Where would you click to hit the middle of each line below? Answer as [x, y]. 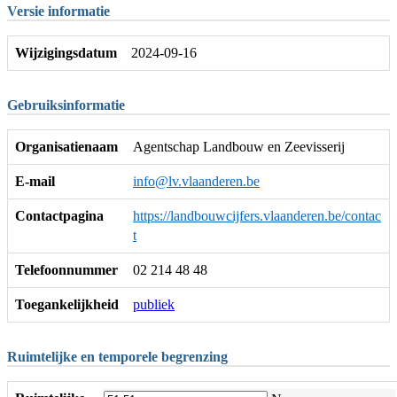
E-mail [35, 181]
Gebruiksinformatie [66, 105]
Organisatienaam [66, 146]
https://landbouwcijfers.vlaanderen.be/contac [257, 215]
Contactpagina [59, 215]
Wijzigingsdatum [66, 52]
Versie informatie [58, 11]
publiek [154, 304]
